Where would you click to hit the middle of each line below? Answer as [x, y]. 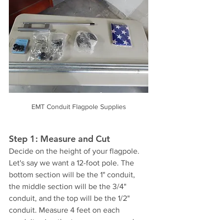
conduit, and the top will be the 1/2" [70, 198]
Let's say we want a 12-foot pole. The [72, 163]
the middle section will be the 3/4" [69, 186]
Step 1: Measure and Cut [59, 138]
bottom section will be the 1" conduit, [73, 174]
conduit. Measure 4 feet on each [65, 210]
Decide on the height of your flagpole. [75, 151]
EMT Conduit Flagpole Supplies [79, 106]
